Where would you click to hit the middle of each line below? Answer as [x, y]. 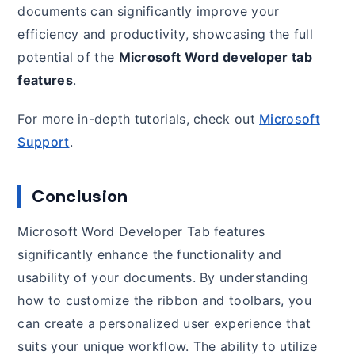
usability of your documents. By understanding [163, 278]
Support [44, 142]
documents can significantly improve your [149, 11]
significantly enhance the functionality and [150, 255]
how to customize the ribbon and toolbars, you [164, 301]
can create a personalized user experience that [164, 324]
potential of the [68, 57]
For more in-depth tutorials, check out [139, 119]
